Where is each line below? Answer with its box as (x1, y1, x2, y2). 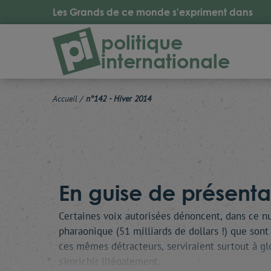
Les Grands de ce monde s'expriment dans (53, 6, 253, 18)
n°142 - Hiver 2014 (86, 93, 151, 104)
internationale (101, 49, 230, 73)
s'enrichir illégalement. (59, 255, 160, 268)
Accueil (53, 93, 77, 104)
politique (101, 30, 183, 54)
